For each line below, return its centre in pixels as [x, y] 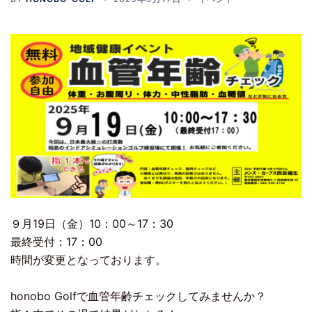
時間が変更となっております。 [88, 260]
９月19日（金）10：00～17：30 [92, 224]
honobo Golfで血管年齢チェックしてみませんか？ [138, 296]
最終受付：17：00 [56, 242]
